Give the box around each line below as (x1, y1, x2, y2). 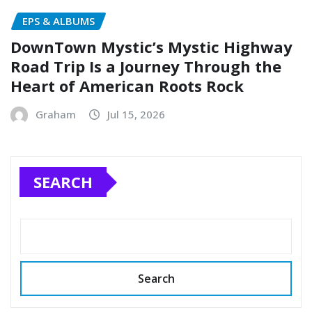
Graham (36, 107, 76, 122)
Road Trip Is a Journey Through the (10, 56, 281, 77)
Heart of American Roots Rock (10, 75, 244, 97)
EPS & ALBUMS (22, 14, 95, 29)
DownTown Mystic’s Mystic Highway (10, 36, 292, 58)
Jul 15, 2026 (107, 107, 165, 122)
